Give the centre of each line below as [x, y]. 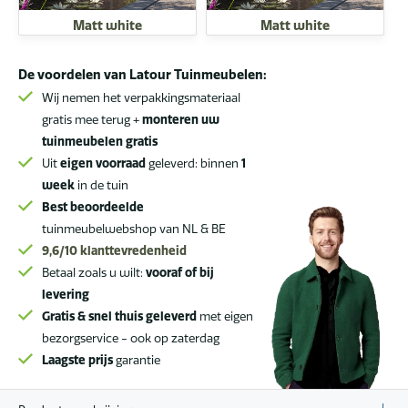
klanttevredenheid [132, 250]
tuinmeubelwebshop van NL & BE [134, 228]
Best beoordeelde [93, 206]
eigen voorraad [102, 163]
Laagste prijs [77, 359]
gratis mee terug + [92, 119]
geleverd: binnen [194, 163]
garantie [137, 359]
